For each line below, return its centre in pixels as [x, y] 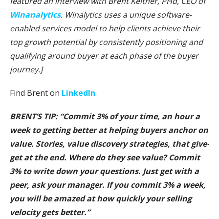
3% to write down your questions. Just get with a [104, 171]
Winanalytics [35, 15]
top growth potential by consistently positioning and [106, 42]
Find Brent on [36, 93]
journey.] [26, 70]
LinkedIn [78, 93]
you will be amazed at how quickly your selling [101, 199]
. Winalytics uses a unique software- [126, 15]
